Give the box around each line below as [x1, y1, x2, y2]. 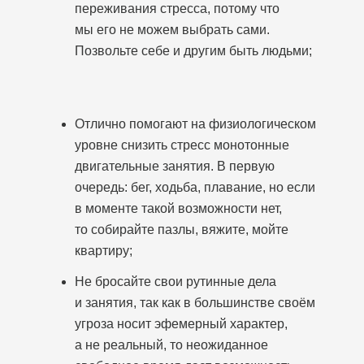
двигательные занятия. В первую [75, 159, 275, 173]
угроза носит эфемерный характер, [75, 317, 288, 331]
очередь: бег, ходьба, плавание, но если [75, 180, 315, 194]
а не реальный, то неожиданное [75, 338, 268, 352]
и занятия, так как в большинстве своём [75, 296, 315, 310]
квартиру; [75, 244, 132, 258]
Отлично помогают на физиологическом [75, 117, 316, 131]
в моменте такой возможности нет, [75, 201, 282, 215]
